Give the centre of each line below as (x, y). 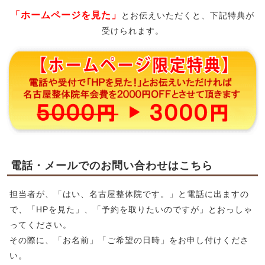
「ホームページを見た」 (66, 15)
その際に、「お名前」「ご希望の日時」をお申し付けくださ (129, 240)
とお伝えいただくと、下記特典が (188, 15)
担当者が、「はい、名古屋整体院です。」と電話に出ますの (129, 194)
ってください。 (41, 224)
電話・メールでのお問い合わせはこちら (112, 165)
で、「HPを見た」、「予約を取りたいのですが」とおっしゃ (131, 209)
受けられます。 (132, 31)
